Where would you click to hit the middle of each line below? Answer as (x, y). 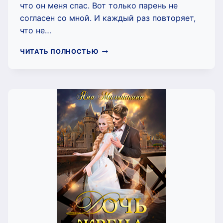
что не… (36, 30)
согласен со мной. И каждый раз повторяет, (108, 18)
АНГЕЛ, (112, 59)
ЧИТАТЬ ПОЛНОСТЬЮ (59, 51)
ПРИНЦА (114, 99)
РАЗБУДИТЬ (120, 79)
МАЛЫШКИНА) (125, 119)
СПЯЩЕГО (117, 89)
